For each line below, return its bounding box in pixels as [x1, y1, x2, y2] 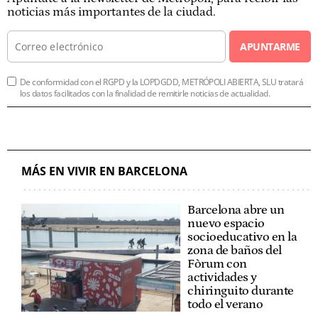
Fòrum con [187, 256, 247, 271]
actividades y [187, 270, 257, 285]
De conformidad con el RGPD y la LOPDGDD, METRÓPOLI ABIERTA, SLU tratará [20, 75, 304, 88]
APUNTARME [240, 39, 300, 53]
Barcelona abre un [187, 202, 285, 217]
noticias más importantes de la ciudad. [7, 4, 216, 19]
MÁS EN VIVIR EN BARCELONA [21, 163, 187, 179]
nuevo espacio [187, 216, 265, 231]
